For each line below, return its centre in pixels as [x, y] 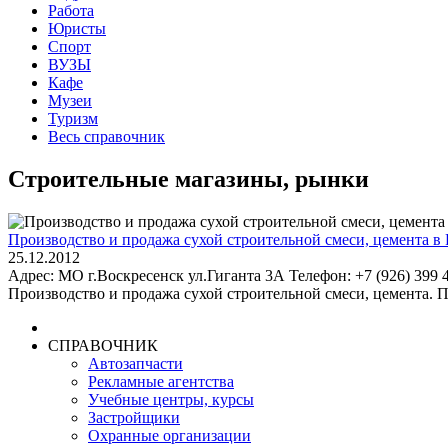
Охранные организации [169, 435]
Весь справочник [106, 136]
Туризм [73, 118]
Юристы [77, 28]
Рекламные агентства [161, 381]
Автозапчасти [135, 363]
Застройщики [134, 417]
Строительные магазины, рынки [188, 178]
